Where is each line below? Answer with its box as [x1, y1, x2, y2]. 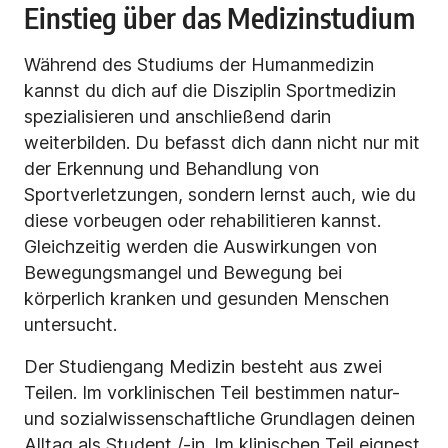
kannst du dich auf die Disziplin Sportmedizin [24, 80, 396, 102]
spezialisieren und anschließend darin [24, 106, 331, 128]
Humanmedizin [251, 54, 374, 76]
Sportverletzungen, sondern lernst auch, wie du [24, 184, 416, 206]
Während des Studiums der [24, 54, 246, 76]
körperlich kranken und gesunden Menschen [24, 288, 389, 310]
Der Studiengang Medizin [24, 356, 235, 378]
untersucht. [24, 314, 117, 336]
